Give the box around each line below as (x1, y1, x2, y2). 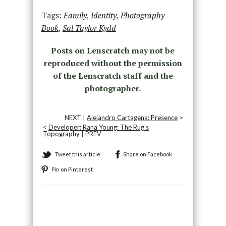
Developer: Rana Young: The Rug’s (48, 123, 149, 132)
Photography (120, 10, 164, 21)
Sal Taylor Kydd (62, 22, 116, 34)
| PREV (79, 130, 101, 138)
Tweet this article (54, 151, 100, 158)
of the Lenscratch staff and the (52, 70, 173, 82)
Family (63, 10, 87, 21)
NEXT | (65, 114, 87, 122)
